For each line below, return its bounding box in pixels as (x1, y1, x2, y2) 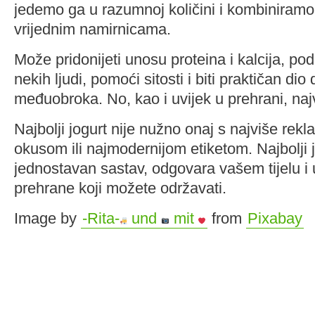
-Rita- (82, 210, 120, 227)
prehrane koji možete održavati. (14, 179, 226, 197)
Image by (14, 210, 81, 227)
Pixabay (247, 210, 303, 227)
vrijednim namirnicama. (14, 20, 171, 38)
